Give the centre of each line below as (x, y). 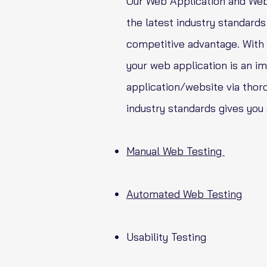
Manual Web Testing (176, 151)
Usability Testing (166, 237)
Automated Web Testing (184, 194)
